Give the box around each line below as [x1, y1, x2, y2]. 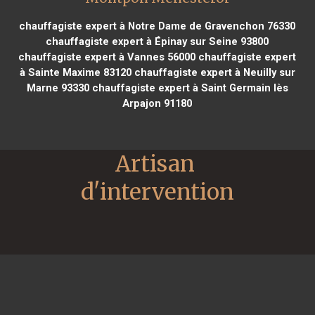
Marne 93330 [26, 81, 89, 94]
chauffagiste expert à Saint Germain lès [89, 81, 288, 94]
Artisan [115, 149, 195, 178]
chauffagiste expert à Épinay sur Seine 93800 [46, 34, 269, 48]
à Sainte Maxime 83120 [19, 65, 131, 79]
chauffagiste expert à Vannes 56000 [18, 50, 196, 63]
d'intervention [81, 177, 234, 206]
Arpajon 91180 [122, 96, 193, 110]
